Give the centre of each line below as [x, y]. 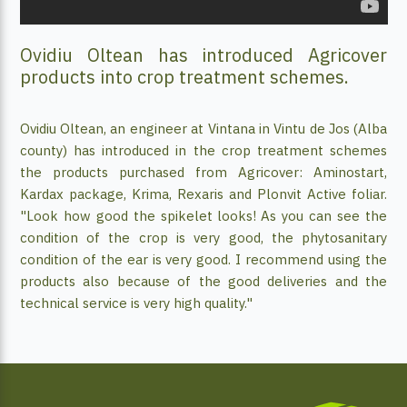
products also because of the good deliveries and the [203, 282]
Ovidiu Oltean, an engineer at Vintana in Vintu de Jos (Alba [203, 129]
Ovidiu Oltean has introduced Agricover [203, 55]
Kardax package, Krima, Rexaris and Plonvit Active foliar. [203, 194]
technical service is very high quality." [136, 303]
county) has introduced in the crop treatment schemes [203, 151]
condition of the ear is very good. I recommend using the [203, 260]
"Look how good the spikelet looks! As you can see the [203, 216]
